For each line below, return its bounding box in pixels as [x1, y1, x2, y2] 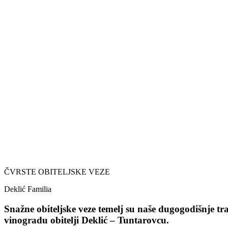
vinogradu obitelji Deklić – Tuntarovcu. [4, 214, 169, 225]
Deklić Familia [4, 185, 51, 193]
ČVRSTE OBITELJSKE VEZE [4, 167, 110, 176]
